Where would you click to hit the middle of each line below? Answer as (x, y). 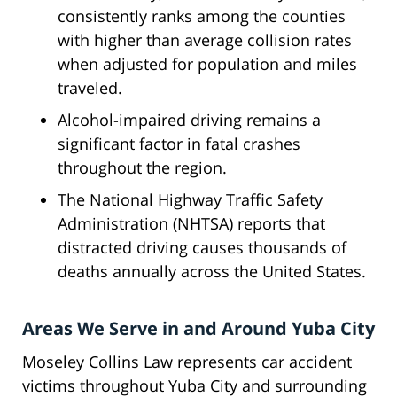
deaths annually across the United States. (212, 272)
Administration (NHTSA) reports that (191, 224)
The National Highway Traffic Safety (190, 200)
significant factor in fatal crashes (179, 144)
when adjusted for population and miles (207, 64)
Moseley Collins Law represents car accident (187, 362)
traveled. (90, 88)
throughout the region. (142, 168)
